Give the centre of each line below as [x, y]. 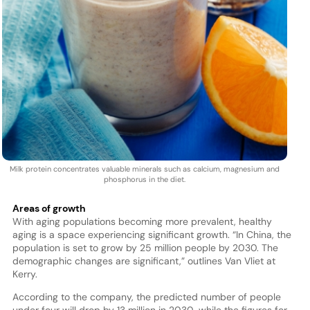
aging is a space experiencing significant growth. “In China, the [152, 235]
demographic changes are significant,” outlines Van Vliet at [144, 261]
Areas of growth [49, 209]
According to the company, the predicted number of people [146, 297]
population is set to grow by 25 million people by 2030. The [145, 248]
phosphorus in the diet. [144, 180]
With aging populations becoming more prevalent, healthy [142, 222]
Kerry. [25, 274]
